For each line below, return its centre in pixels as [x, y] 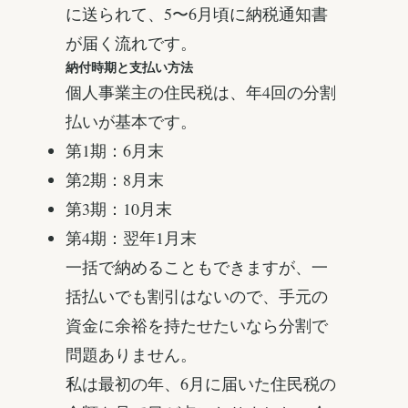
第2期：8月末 [115, 180]
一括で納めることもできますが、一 [197, 267]
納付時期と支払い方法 [129, 68]
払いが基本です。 [131, 122]
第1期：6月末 [115, 151]
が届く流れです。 [131, 43]
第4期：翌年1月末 [131, 238]
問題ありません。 [131, 355]
